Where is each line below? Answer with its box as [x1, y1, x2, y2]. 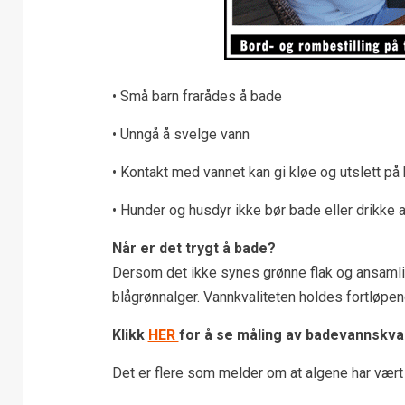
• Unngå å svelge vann [111, 125, 250, 143]
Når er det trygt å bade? [111, 239, 276, 257]
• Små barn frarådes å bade [111, 87, 282, 105]
